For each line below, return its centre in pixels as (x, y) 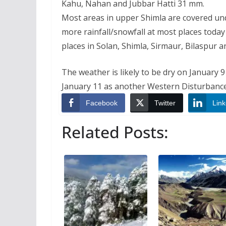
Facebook (102, 103)
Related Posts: (115, 132)
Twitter (165, 103)
